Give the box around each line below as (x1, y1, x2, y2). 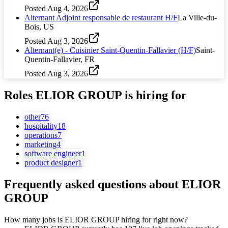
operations (24, 130, 58, 139)
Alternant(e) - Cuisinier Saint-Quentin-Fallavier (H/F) (24, 45, 196, 54)
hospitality (24, 121, 58, 130)
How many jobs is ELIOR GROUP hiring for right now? (4, 215, 188, 224)
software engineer (24, 149, 81, 158)
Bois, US (24, 22, 54, 31)
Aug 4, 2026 (47, 4, 88, 13)
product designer (24, 158, 78, 167)
